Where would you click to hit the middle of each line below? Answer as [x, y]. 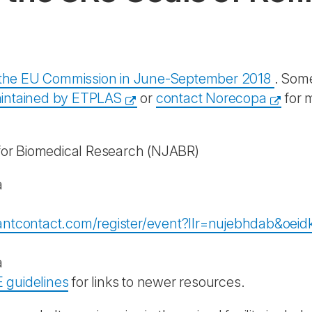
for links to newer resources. [157, 282]
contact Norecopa [211, 98]
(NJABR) [173, 151]
